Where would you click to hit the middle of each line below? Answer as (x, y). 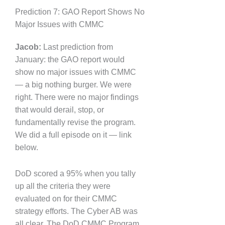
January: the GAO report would (70, 59)
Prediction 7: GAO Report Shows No (80, 12)
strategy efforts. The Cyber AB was (76, 211)
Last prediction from (77, 47)
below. (27, 147)
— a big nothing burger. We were (73, 84)
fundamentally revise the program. (75, 122)
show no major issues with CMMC (76, 72)
